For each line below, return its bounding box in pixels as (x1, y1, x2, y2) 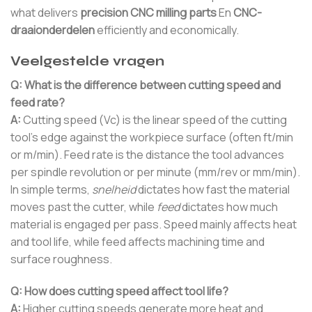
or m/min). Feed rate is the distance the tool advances (10, 147, 284, 163)
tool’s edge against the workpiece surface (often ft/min (10, 130, 293, 146)
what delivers (10, 4, 80, 20)
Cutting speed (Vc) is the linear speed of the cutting (21, 112, 287, 128)
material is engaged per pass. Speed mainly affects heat (10, 217, 297, 233)
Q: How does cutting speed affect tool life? (10, 283, 228, 299)
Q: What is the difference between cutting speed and (10, 77, 281, 93)
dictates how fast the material (136, 182, 290, 198)
